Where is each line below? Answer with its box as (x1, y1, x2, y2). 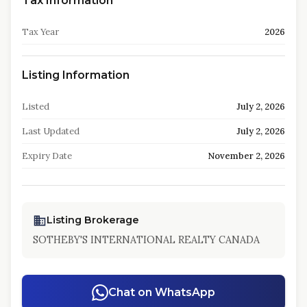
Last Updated (22, 125, 79, 137)
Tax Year (22, 26, 59, 38)
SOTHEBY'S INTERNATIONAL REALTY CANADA (33, 234, 260, 246)
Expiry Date (22, 150, 72, 162)
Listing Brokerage (47, 214, 139, 226)
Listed (22, 101, 49, 112)
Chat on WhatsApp (108, 286, 215, 299)
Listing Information (22, 69, 130, 82)
